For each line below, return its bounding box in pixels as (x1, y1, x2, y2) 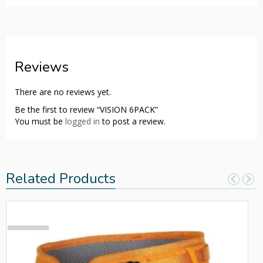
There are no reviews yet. (15, 86, 111, 97)
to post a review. (100, 115, 166, 127)
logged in (65, 115, 100, 127)
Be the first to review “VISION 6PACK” (15, 103, 158, 115)
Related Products (6, 168, 116, 188)
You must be (15, 115, 65, 127)
